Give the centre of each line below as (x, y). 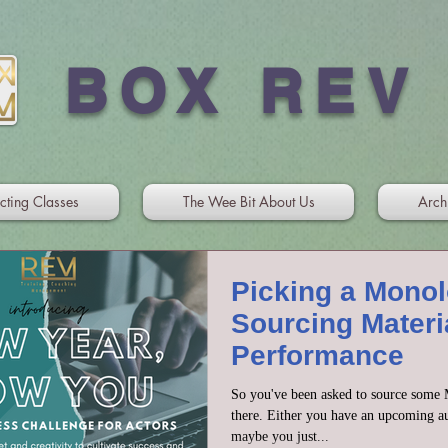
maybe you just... (280, 436)
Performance (317, 355)
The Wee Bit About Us (248, 201)
